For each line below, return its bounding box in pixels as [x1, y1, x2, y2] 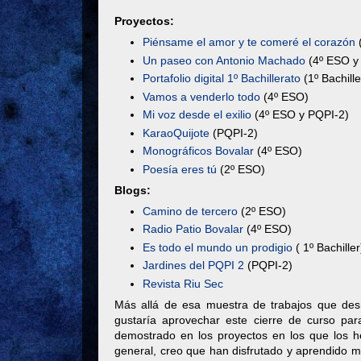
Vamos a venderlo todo [143, 89, 260, 103]
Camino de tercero [143, 204, 238, 218]
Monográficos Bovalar [143, 144, 254, 157]
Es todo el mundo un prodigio [143, 240, 293, 254]
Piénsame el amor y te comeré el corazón [143, 35, 355, 48]
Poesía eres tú [143, 162, 217, 176]
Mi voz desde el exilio [143, 108, 251, 121]
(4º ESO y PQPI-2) [251, 108, 349, 121]
